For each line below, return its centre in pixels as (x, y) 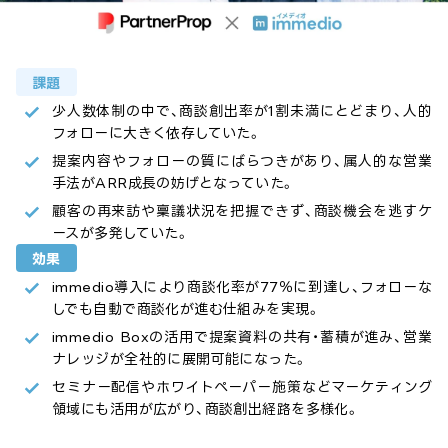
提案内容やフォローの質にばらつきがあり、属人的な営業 (242, 161)
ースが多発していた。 (121, 233)
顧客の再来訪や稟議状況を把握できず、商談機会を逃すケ (242, 211)
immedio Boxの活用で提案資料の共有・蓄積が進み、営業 (242, 337)
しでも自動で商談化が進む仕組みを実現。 (186, 309)
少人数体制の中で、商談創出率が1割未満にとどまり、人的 (242, 111)
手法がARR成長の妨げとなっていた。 (173, 183)
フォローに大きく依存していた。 (157, 133)
